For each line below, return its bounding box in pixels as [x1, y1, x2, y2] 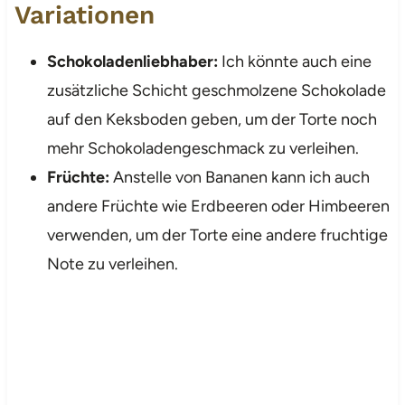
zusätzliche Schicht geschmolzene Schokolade [46, 80, 386, 100]
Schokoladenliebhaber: [46, 51, 218, 71]
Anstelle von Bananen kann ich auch [108, 166, 370, 187]
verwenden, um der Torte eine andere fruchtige [46, 224, 388, 245]
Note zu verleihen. [46, 253, 178, 274]
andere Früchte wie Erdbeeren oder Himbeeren [46, 195, 390, 216]
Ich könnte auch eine [217, 51, 372, 71]
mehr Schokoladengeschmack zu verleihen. [46, 137, 359, 158]
